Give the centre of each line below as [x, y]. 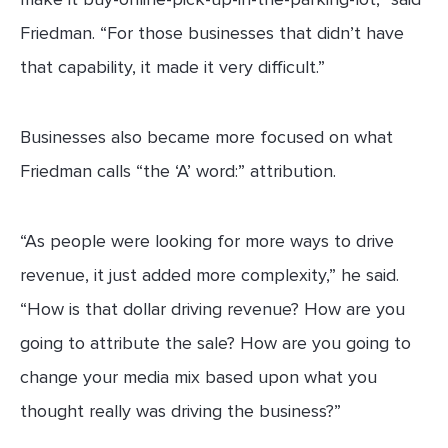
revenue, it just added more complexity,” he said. [209, 275]
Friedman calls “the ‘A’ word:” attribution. [178, 171]
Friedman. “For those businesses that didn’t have [212, 33]
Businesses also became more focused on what [206, 137]
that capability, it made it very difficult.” [172, 67]
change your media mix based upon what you [198, 377]
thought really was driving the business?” [180, 411]
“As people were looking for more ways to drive [207, 241]
